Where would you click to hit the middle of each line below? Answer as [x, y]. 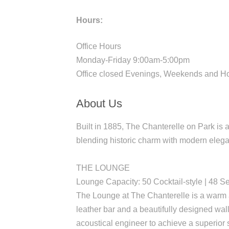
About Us [99, 103]
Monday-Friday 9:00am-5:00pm [133, 60]
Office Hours [99, 46]
